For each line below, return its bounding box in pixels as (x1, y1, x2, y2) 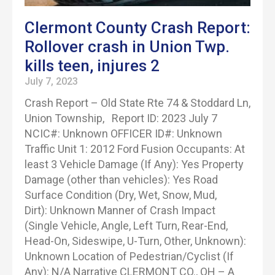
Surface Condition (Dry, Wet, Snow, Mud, (25, 188, 217, 201)
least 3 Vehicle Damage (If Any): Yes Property (25, 158, 244, 171)
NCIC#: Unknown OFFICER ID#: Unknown (25, 127, 222, 140)
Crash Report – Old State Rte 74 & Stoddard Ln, (25, 96, 250, 109)
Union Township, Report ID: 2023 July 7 (25, 112, 217, 125)
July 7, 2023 (25, 76, 78, 87)
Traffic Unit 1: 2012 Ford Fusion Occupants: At (25, 142, 245, 155)
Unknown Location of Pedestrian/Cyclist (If (25, 250, 234, 263)
